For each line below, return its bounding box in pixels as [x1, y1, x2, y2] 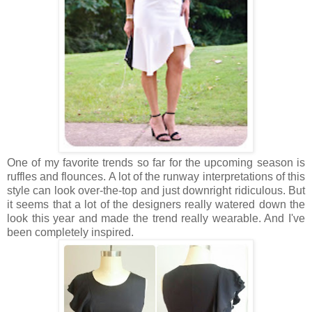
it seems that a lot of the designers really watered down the [7, 198, 305, 211]
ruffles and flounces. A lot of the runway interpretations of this [7, 171, 305, 183]
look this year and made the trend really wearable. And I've [7, 212, 305, 225]
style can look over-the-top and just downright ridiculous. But [7, 185, 305, 197]
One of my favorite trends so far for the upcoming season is [7, 157, 305, 169]
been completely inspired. [7, 226, 134, 239]
